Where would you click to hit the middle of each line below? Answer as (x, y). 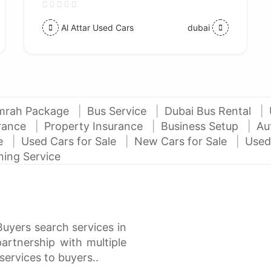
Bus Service (118, 111)
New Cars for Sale (182, 141)
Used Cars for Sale (70, 141)
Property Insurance (95, 126)
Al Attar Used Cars (97, 27)
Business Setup (201, 126)
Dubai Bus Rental (209, 111)
